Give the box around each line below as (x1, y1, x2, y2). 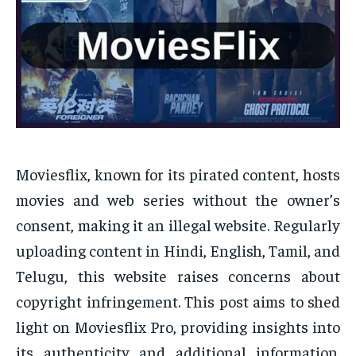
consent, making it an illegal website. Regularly (16, 215, 340, 235)
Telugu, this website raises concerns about (16, 265, 340, 286)
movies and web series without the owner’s (16, 189, 340, 210)
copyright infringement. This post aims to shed (16, 291, 340, 311)
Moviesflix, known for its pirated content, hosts (16, 164, 340, 184)
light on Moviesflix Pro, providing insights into (16, 316, 340, 337)
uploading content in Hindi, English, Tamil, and (16, 240, 340, 261)
